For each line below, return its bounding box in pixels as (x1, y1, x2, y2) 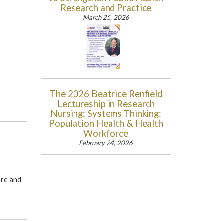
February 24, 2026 (79, 139, 133, 147)
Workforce (83, 128, 129, 139)
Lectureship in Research (57, 98, 155, 109)
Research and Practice (60, 2, 152, 13)
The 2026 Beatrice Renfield (49, 88, 162, 99)
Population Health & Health (48, 118, 163, 129)
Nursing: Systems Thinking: (50, 108, 162, 119)
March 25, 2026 (82, 13, 129, 21)
